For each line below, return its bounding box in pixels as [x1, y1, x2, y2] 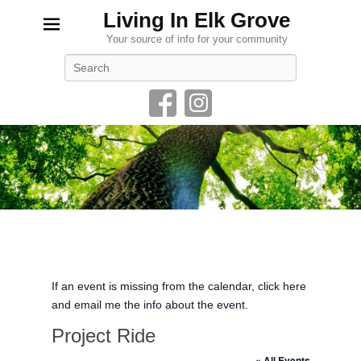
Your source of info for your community [106, 33, 288, 45]
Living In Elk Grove [103, 8, 290, 32]
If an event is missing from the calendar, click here [51, 279, 306, 293]
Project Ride [51, 324, 156, 346]
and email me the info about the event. [51, 297, 248, 311]
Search [180, 56, 214, 68]
